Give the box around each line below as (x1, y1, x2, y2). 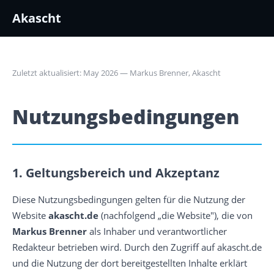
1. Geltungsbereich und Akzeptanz (12, 165, 220, 181)
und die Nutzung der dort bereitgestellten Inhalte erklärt (12, 257, 247, 269)
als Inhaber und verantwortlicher (87, 225, 227, 237)
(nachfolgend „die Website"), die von (98, 209, 253, 221)
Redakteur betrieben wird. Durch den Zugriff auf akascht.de (12, 241, 262, 253)
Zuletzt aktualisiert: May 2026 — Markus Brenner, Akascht (12, 67, 221, 78)
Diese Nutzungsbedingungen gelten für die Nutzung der (12, 193, 245, 206)
